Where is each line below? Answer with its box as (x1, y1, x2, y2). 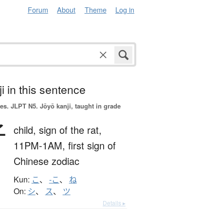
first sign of (68, 138, 116, 153)
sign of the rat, (38, 123, 102, 137)
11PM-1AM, (13, 138, 68, 153)
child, (13, 123, 39, 137)
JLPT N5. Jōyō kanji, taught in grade (8, 101, 121, 111)
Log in (115, 4, 134, 15)
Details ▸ (103, 199, 126, 207)
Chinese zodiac (13, 154, 79, 168)
